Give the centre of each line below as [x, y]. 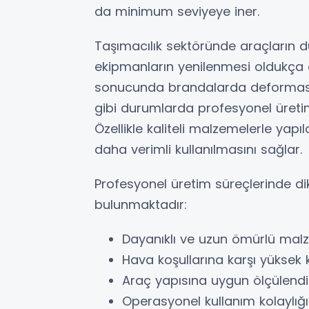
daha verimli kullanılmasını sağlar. [198, 149]
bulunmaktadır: [141, 204]
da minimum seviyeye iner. [177, 11]
